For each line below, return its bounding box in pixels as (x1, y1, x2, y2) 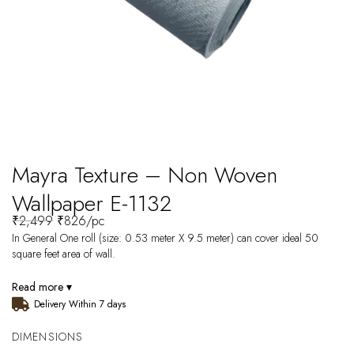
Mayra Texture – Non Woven (12, 159, 277, 191)
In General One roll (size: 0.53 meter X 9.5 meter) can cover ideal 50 (12, 230, 318, 246)
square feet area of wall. (12, 246, 115, 262)
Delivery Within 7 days (33, 297, 126, 311)
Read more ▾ (12, 279, 72, 295)
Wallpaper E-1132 (12, 187, 171, 220)
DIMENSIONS (12, 329, 84, 345)
